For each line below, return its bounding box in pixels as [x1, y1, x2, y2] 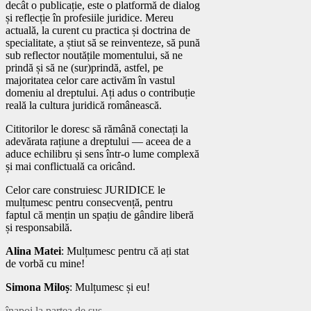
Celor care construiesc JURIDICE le [6, 183, 165, 196]
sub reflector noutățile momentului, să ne [6, 49, 183, 61]
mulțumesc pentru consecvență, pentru [6, 196, 173, 208]
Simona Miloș [6, 280, 69, 293]
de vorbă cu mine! [6, 257, 85, 269]
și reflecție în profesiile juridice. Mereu [6, 11, 174, 24]
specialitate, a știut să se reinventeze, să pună [6, 36, 200, 49]
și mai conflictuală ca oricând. [6, 160, 135, 172]
